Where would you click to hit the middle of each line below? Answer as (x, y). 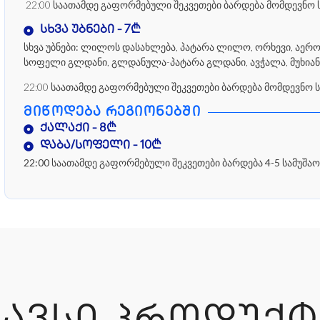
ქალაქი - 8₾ (78, 129)
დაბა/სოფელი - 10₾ (100, 146)
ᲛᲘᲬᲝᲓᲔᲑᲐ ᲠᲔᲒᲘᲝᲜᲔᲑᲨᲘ (112, 112)
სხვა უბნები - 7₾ (90, 31)
